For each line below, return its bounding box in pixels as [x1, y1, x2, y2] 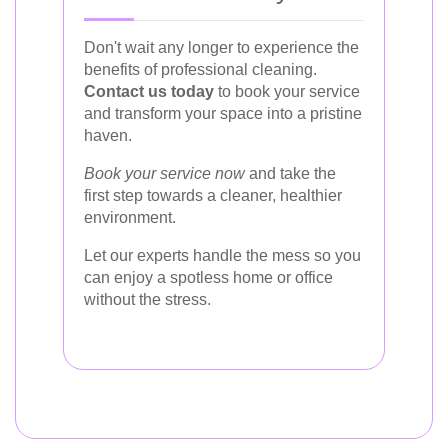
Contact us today [84, 82, 214, 100]
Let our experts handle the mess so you [84, 246, 361, 264]
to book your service [214, 82, 360, 100]
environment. [84, 208, 176, 226]
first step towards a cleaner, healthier [84, 186, 342, 204]
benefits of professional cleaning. [84, 60, 317, 78]
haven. [84, 126, 132, 144]
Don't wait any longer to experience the [84, 38, 359, 56]
